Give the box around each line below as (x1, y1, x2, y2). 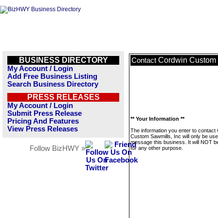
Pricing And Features (7, 117, 79, 125)
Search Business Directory (7, 80, 98, 88)
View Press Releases (7, 125, 78, 133)
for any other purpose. (130, 145, 183, 151)
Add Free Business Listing (7, 73, 97, 80)
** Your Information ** (130, 116, 184, 122)
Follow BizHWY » (30, 145, 85, 152)
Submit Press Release (7, 109, 82, 117)
